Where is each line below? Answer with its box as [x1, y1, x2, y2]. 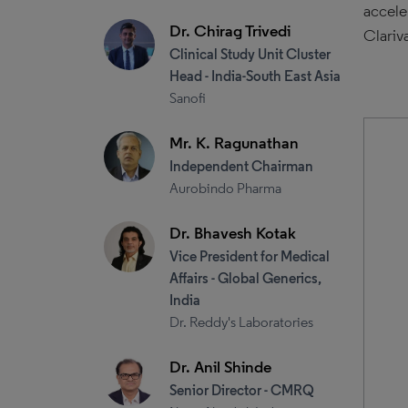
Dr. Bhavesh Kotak [169, 223, 296, 243]
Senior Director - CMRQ [169, 382, 314, 399]
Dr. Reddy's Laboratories [169, 313, 313, 331]
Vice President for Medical [169, 248, 330, 265]
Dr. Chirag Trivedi [169, 21, 291, 41]
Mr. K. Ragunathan [169, 133, 299, 153]
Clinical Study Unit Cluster [169, 46, 331, 63]
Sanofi [169, 89, 206, 107]
